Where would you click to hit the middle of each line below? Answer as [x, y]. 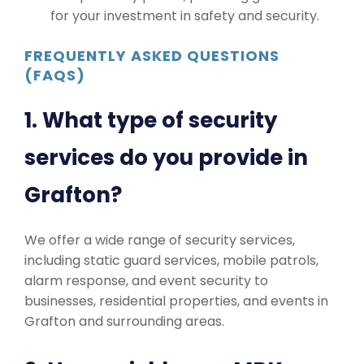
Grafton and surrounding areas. [124, 321]
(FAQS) [55, 75]
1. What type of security [151, 120]
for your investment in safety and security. [185, 16]
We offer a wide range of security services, [160, 240]
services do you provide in [166, 158]
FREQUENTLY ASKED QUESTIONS [152, 56]
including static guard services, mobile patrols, [171, 260]
